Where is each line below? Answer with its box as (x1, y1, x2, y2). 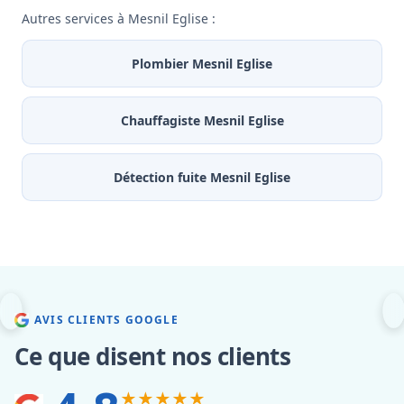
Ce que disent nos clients (14, 340, 290, 373)
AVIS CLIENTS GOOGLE (34, 312, 179, 328)
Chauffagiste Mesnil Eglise (120, 112, 284, 130)
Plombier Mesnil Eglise (132, 55, 272, 73)
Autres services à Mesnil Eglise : (22, 10, 216, 28)
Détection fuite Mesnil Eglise (114, 169, 290, 187)
